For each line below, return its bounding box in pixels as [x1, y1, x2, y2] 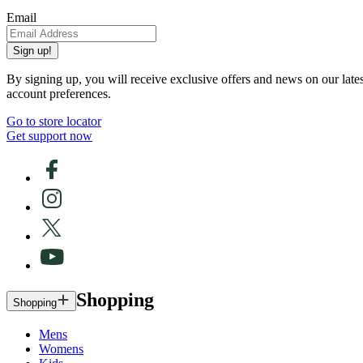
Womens [39, 342, 83, 357]
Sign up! [13, 45, 52, 58]
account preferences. [6, 87, 111, 101]
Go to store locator [6, 114, 101, 129]
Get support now [6, 129, 92, 143]
